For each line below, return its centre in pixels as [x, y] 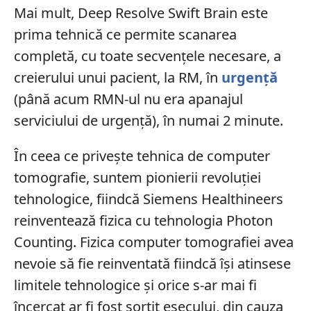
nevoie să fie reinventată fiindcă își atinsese [152, 263]
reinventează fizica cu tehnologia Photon [143, 220]
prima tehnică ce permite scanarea [125, 34]
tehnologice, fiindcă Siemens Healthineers [148, 199]
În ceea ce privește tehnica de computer [142, 155]
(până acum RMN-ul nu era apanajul [128, 99]
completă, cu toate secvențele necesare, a [147, 56]
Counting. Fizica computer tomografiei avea [153, 242]
